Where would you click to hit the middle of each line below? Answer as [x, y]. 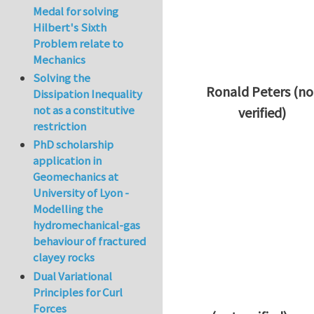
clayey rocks [64, 258]
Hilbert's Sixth [70, 27]
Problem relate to [78, 43]
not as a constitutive [84, 110]
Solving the [62, 78]
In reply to [235, 133]
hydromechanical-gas [87, 225]
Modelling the [68, 209]
